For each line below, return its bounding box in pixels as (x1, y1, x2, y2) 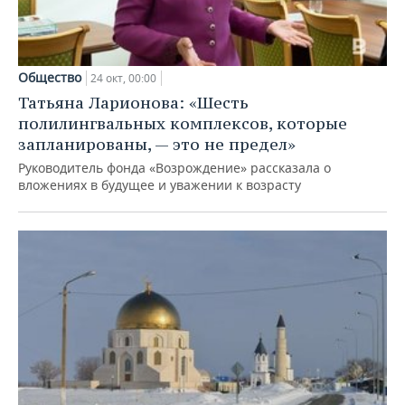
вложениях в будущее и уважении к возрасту (18, 175, 301, 193)
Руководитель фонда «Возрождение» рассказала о (18, 158, 331, 176)
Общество (18, 68, 81, 86)
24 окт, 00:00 (90, 70, 156, 86)
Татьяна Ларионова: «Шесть (18, 91, 249, 113)
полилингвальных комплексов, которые (18, 112, 347, 134)
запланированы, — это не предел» (18, 133, 296, 155)
